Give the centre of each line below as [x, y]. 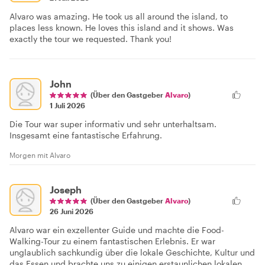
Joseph [66, 189]
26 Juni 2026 [72, 211]
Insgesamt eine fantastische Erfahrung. [86, 135]
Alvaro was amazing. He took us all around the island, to [119, 16]
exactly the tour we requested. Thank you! [91, 38]
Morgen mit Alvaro [40, 155]
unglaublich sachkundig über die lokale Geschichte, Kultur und [132, 252]
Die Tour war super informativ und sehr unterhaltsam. [113, 124]
